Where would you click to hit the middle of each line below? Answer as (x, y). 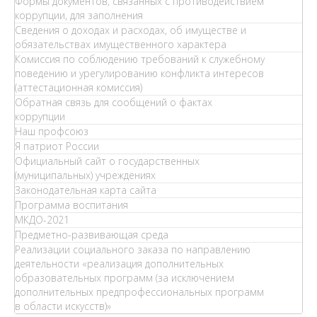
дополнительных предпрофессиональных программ (139, 292)
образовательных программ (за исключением (125, 278)
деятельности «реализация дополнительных (119, 264)
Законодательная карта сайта (86, 190)
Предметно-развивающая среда (92, 235)
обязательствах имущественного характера (121, 44)
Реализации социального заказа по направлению (133, 249)
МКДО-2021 (42, 220)
